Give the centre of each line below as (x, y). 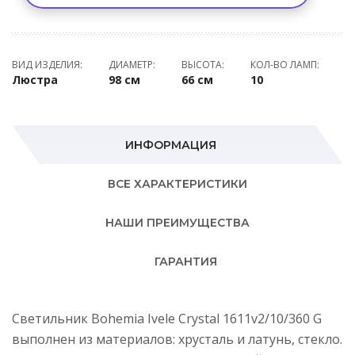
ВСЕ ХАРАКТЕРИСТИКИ (177, 184)
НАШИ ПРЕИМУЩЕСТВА (177, 223)
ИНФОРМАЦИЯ (171, 145)
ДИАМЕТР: (132, 65)
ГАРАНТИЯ (185, 261)
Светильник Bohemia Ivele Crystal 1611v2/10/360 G (167, 319)
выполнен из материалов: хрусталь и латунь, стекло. (177, 339)
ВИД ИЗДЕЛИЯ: (47, 65)
